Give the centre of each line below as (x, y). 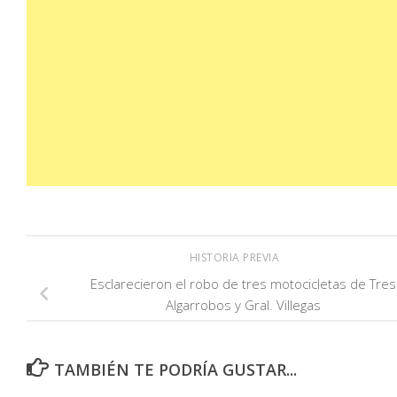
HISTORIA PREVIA (236, 258)
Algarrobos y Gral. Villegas (243, 305)
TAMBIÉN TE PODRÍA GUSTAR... (175, 370)
